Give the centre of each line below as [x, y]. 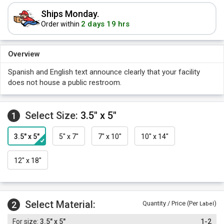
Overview [24, 54]
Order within [61, 24]
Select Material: [60, 204]
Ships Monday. [70, 14]
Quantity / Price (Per [171, 203]
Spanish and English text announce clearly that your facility [104, 72]
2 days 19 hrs [105, 24]
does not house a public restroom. [65, 82]
